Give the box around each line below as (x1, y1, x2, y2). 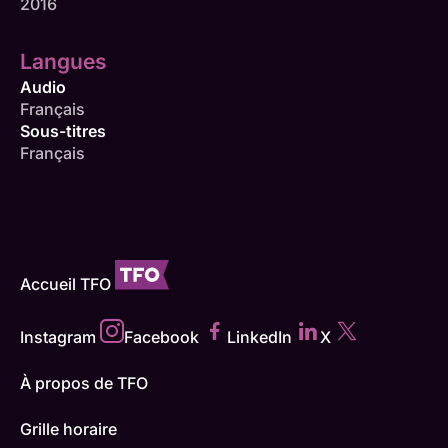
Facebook (124, 327, 199, 348)
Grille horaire (20, 419, 117, 440)
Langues (20, 49, 107, 75)
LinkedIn (227, 327, 292, 348)
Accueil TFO (20, 274, 111, 295)
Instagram (20, 327, 96, 348)
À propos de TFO (20, 373, 148, 394)
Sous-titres (20, 121, 106, 142)
